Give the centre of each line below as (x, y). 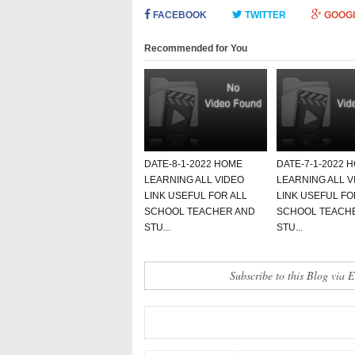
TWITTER (264, 15)
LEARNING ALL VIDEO (194, 179)
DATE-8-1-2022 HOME (193, 164)
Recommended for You (196, 48)
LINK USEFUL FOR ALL (196, 195)
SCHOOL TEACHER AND (200, 211)
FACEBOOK (179, 15)
